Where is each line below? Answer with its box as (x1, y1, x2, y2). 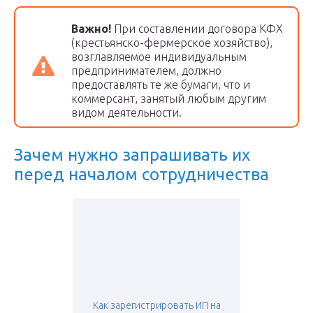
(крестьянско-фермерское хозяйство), (71, 36, 272, 50)
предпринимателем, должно (71, 64, 221, 78)
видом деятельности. (71, 106, 182, 119)
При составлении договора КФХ (111, 22, 283, 36)
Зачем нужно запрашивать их (14, 145, 250, 165)
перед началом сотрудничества (14, 165, 269, 184)
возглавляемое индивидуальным (71, 50, 247, 64)
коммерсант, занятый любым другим (71, 92, 266, 105)
